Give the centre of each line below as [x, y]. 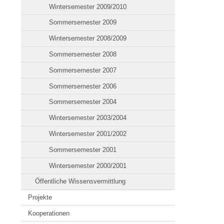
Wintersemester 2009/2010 [88, 6]
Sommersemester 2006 [83, 86]
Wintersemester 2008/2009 [88, 38]
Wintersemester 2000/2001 [88, 165]
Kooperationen [49, 213]
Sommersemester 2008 [83, 54]
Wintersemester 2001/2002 [88, 133]
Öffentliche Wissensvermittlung [80, 181]
